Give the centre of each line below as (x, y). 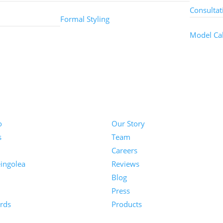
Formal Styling (85, 19)
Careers (124, 151)
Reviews (125, 164)
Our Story (128, 124)
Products (127, 204)
